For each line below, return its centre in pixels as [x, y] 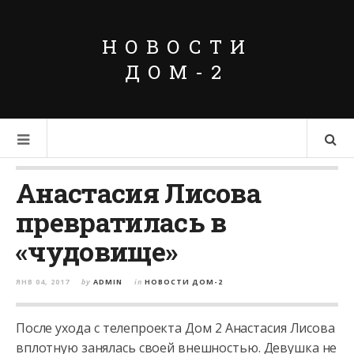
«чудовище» [97, 251]
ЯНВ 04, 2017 [43, 282]
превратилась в [121, 222]
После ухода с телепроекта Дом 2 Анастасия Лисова [175, 328]
